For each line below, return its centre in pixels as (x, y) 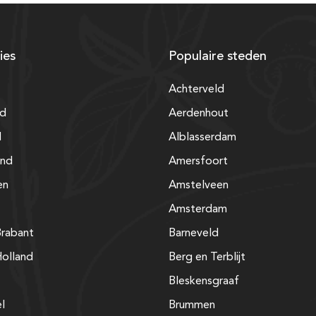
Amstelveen (199, 185)
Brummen (192, 305)
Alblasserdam (202, 137)
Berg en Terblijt (207, 257)
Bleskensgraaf (204, 281)
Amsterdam (198, 209)
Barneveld (194, 233)
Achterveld (196, 89)
